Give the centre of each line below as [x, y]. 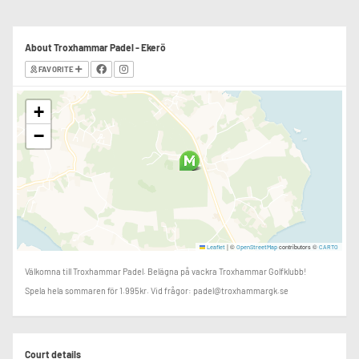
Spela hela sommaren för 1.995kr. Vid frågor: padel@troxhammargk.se [157, 290]
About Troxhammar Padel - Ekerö [95, 47]
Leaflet [215, 247]
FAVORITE [56, 69]
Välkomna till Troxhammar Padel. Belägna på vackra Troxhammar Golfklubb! [165, 271]
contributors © [298, 246]
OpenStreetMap [257, 247]
